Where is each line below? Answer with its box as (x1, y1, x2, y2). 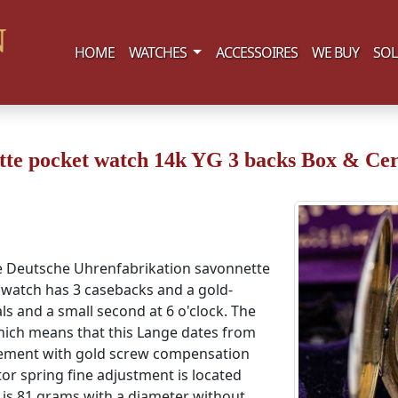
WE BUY (312, 43, 359, 62)
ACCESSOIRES (216, 43, 298, 62)
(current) (188, 42, 241, 61)
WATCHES (129, 43, 190, 62)
